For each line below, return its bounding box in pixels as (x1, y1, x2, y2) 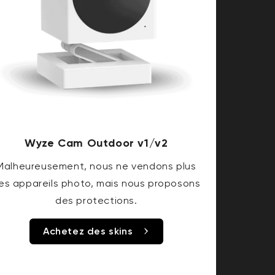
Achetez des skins (42, 225, 133, 238)
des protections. (55, 195, 137, 207)
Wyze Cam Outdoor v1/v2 (25, 136, 168, 150)
